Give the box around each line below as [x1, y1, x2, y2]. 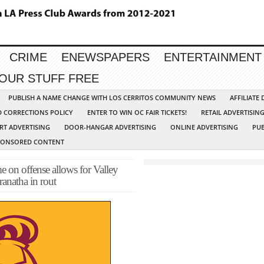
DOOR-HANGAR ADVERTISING [64, 123, 156, 132]
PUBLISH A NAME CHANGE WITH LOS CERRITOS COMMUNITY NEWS [8, 93, 216, 103]
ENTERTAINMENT [164, 51, 262, 64]
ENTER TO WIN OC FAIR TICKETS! [87, 108, 187, 117]
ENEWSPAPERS [61, 51, 150, 64]
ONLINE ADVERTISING [170, 123, 238, 132]
